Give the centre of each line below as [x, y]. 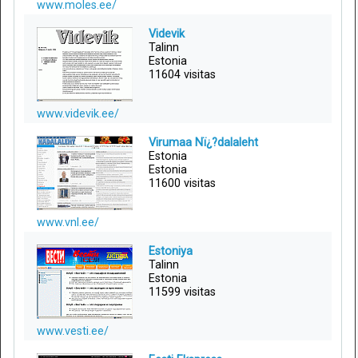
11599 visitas [182, 292]
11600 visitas [182, 183]
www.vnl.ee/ [68, 222]
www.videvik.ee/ [78, 113]
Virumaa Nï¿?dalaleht [203, 142]
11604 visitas [182, 74]
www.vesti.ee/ [73, 331]
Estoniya [171, 251]
